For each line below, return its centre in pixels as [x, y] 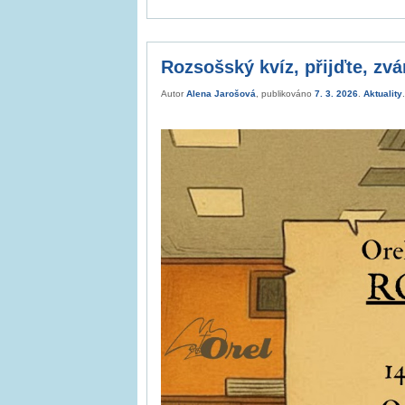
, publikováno [285, 93]
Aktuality [383, 93]
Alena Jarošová [221, 93]
